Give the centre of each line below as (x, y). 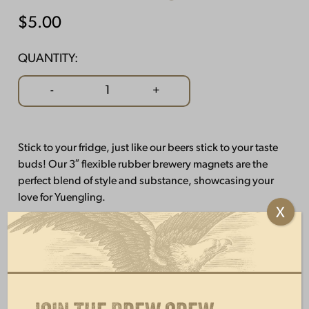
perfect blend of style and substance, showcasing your (146, 182)
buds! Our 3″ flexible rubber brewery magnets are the (142, 165)
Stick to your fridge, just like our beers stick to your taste (148, 149)
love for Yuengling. (61, 198)
